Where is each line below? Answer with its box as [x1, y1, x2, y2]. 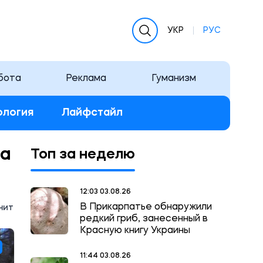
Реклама [66, 73, 107, 83]
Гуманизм [151, 73, 196, 83]
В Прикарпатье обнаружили [80, 203, 212, 212]
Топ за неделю [31, 148, 135, 162]
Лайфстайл [62, 107, 123, 118]
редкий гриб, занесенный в [80, 214, 208, 224]
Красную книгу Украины [80, 226, 190, 235]
